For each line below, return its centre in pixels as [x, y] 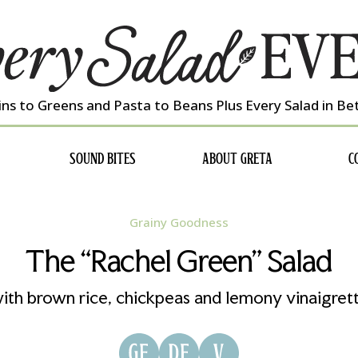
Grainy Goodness [179, 223]
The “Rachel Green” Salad [179, 261]
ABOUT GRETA [237, 160]
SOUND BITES [102, 160]
